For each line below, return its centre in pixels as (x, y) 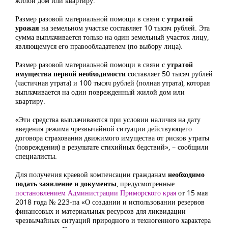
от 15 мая (192, 193)
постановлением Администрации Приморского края (96, 193)
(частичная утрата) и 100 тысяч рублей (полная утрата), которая (112, 83)
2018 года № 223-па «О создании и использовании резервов (110, 202)
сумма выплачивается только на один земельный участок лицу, (112, 37)
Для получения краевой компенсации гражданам (92, 174)
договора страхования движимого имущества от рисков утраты (112, 138)
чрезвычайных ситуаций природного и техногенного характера (113, 220)
